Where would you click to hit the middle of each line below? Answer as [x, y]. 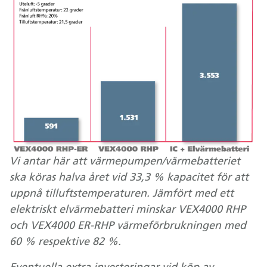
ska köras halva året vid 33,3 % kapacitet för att [129, 178]
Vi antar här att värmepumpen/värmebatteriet [125, 162]
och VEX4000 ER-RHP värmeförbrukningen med [128, 226]
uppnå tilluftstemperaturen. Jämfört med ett [122, 194]
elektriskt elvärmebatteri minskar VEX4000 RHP [128, 210]
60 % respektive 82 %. [65, 243]
